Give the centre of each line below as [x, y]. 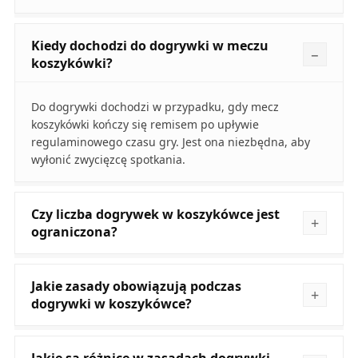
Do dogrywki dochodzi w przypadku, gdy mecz [155, 106]
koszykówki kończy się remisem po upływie [145, 124]
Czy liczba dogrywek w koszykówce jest [155, 214]
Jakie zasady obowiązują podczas [136, 286]
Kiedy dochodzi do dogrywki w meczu [149, 45]
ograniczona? [74, 231]
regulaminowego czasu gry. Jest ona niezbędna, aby [170, 141]
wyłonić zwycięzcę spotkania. [108, 159]
